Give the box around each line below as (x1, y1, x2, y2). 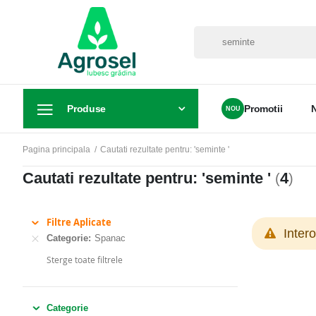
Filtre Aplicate (47, 216, 111, 229)
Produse (67, 103, 106, 115)
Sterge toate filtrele (47, 253, 123, 265)
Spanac (95, 233, 126, 244)
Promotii (244, 103, 283, 115)
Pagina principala (22, 145, 90, 155)
